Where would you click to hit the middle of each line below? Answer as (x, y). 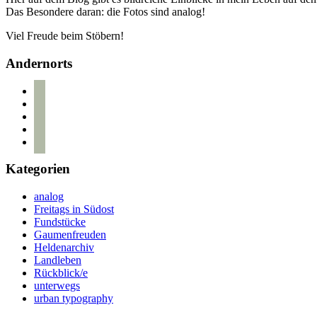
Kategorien (38, 169)
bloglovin (54, 90)
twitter (47, 115)
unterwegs (57, 286)
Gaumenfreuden (70, 235)
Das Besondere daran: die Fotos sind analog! (105, 12)
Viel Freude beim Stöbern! (65, 36)
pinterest (52, 128)
